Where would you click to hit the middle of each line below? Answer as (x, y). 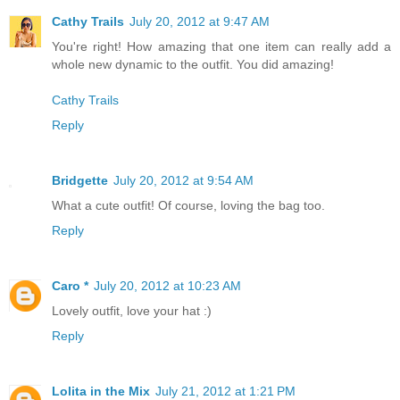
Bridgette (80, 181)
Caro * (70, 286)
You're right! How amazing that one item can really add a (221, 47)
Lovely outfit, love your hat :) (132, 311)
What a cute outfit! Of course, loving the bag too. (188, 206)
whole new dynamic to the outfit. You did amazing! (193, 65)
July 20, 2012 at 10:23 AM (167, 286)
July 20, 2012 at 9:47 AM (200, 22)
